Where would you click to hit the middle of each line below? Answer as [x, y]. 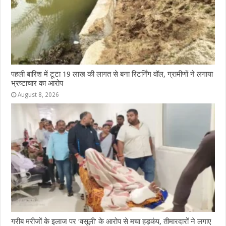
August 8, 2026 [39, 95]
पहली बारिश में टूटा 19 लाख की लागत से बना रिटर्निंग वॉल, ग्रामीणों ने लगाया [112, 74]
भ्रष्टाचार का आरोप [37, 83]
